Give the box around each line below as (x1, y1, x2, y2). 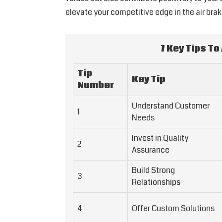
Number (77, 80, 114, 92)
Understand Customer (132, 100, 210, 112)
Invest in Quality (132, 132, 188, 144)
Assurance (132, 144, 169, 156)
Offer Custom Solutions (132, 203, 215, 215)
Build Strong (132, 165, 175, 176)
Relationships (132, 176, 180, 188)
